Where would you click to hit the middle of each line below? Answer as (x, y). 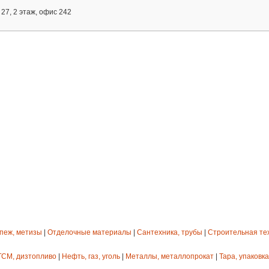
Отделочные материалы (89, 233)
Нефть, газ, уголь (91, 257)
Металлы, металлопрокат (170, 257)
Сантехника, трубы (170, 233)
